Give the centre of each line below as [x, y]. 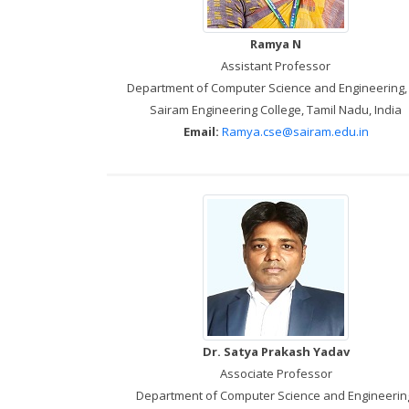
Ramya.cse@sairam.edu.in [295, 131]
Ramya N [276, 43]
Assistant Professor [276, 65]
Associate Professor [276, 373]
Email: [201, 131]
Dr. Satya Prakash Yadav [276, 351]
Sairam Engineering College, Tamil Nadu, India [276, 109]
